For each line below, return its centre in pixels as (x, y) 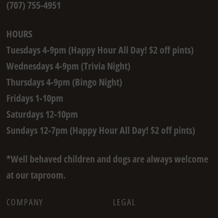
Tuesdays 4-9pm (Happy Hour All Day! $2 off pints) (100, 50)
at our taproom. (36, 175)
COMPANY (25, 202)
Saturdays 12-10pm (42, 114)
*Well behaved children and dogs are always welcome (107, 159)
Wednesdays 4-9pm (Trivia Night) (68, 66)
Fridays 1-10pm (35, 98)
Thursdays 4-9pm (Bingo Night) (64, 82)
